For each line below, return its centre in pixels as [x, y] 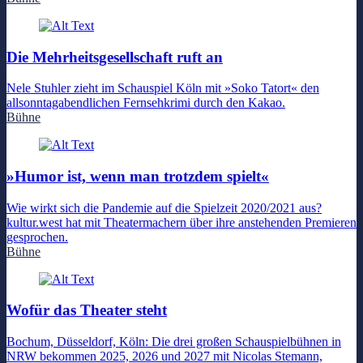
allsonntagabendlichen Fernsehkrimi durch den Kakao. [146, 103]
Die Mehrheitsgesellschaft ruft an [115, 57]
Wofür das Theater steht [87, 310]
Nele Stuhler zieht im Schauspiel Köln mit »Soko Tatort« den [163, 88]
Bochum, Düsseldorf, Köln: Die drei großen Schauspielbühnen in [174, 342]
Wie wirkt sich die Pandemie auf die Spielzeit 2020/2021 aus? [164, 207]
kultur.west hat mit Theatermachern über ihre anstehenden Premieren [181, 222]
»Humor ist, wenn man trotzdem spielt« [138, 177]
